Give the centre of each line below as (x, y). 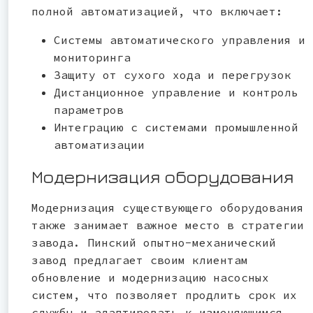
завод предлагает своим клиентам (140, 260)
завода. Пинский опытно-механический (154, 242)
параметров (89, 109)
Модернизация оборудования (162, 176)
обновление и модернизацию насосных (150, 277)
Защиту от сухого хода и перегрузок (173, 74)
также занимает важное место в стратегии (168, 225)
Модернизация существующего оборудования (168, 207)
